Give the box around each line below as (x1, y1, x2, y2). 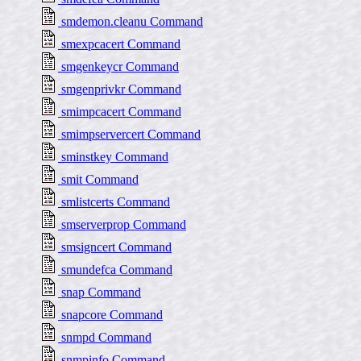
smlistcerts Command (58, 195, 170, 209)
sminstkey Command (58, 150, 168, 164)
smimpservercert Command (58, 127, 201, 141)
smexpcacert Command (58, 37, 180, 51)
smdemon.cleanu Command (58, 15, 203, 28)
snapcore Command (58, 308, 163, 322)
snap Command (58, 285, 141, 299)
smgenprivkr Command (58, 82, 181, 96)
